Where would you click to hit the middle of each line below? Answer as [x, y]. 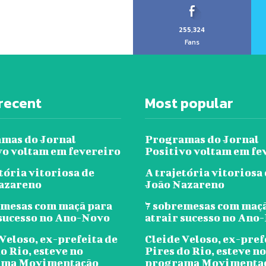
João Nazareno [186, 185]
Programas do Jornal [202, 140]
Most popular [189, 103]
